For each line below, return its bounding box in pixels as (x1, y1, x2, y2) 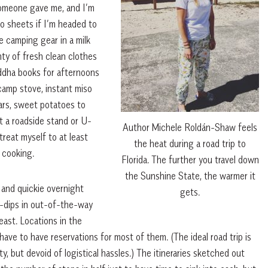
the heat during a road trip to (134, 138, 246, 150)
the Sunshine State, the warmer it (124, 170, 255, 182)
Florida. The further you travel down (121, 154, 259, 166)
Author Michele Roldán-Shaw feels (123, 121, 258, 134)
